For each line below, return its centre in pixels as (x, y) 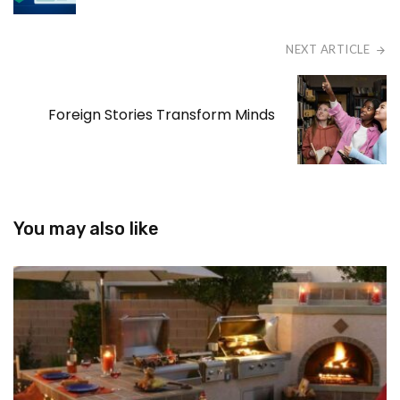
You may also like (86, 229)
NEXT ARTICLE (328, 50)
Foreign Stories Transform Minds (162, 115)
